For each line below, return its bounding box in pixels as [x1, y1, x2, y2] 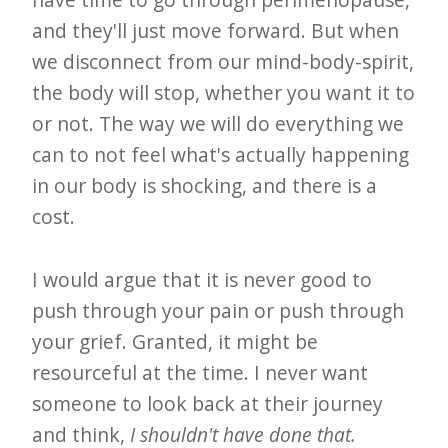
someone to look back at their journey [32, 389, 384, 417]
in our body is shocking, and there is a [32, 171, 378, 199]
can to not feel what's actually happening [32, 140, 410, 168]
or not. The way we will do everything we [32, 109, 405, 137]
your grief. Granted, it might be [32, 327, 319, 355]
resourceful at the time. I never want [32, 358, 369, 386]
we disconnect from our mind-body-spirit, [32, 47, 415, 75]
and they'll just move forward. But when [32, 16, 400, 44]
